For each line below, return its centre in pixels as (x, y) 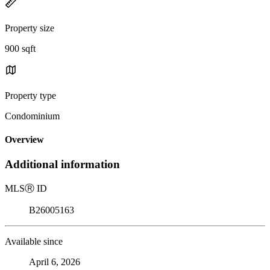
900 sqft (20, 48)
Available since (34, 242)
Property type (30, 95)
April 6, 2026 (55, 262)
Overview (24, 140)
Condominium (32, 116)
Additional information (62, 165)
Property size (30, 28)
